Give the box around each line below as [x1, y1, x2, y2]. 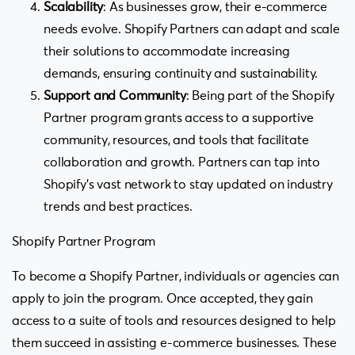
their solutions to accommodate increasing [44, 44, 290, 58]
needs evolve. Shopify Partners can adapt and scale [44, 22, 340, 36]
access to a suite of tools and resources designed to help [12, 314, 336, 327]
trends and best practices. [44, 200, 193, 213]
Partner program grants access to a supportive [44, 111, 314, 124]
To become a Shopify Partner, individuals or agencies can [12, 269, 340, 283]
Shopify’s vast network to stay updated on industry [44, 177, 333, 191]
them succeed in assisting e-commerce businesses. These [12, 336, 337, 349]
